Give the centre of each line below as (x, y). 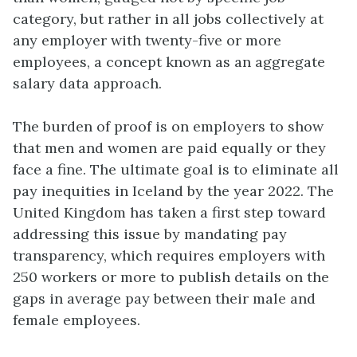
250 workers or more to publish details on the (171, 277)
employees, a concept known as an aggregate (169, 62)
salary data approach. (87, 84)
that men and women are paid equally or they (169, 148)
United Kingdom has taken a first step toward (169, 213)
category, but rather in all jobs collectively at (168, 19)
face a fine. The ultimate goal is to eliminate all (176, 170)
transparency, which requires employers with (169, 256)
